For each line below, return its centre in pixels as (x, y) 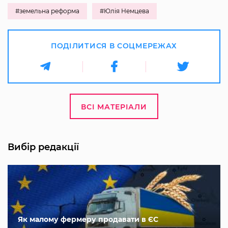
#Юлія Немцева (124, 11)
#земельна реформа (47, 11)
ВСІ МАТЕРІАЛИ (114, 107)
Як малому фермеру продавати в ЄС (88, 220)
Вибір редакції (43, 147)
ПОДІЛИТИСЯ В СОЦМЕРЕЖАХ (114, 46)
